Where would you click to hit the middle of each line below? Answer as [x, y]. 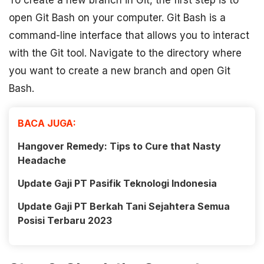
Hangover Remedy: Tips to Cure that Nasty [119, 146]
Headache [42, 161]
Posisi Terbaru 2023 [65, 221]
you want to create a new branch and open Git [120, 71]
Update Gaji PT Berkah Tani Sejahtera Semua [124, 207]
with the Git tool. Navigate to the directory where [125, 53]
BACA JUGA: [47, 123]
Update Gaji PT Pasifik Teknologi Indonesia [117, 184]
